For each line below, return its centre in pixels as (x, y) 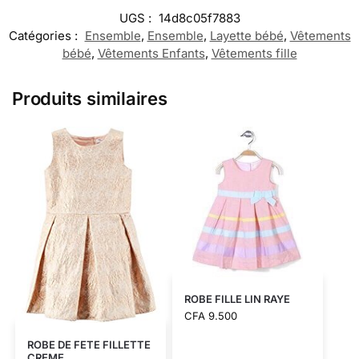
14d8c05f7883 (199, 18)
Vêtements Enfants (151, 54)
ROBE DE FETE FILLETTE (89, 344)
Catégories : (44, 36)
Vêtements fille (254, 54)
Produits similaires (90, 99)
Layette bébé (246, 36)
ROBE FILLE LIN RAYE (237, 299)
